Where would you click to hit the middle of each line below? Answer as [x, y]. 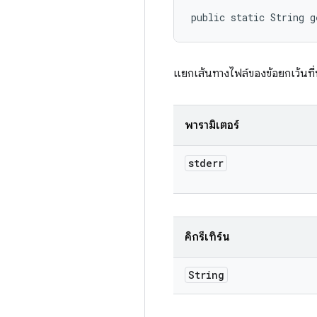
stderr [206, 163]
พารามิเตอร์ [212, 125]
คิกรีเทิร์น [207, 237]
